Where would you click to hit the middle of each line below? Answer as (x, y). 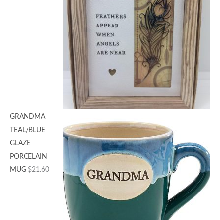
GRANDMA (27, 117)
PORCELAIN (28, 157)
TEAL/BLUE (27, 130)
